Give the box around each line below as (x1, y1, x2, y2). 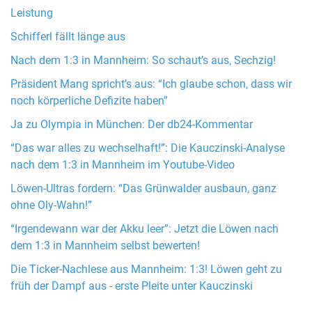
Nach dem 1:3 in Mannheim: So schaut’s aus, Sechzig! (10, 54, 276, 68)
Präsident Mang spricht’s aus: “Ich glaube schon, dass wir (10, 78, 292, 91)
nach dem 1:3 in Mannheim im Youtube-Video (10, 159, 235, 172)
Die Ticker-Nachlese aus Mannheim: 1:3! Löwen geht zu (10, 263, 282, 276)
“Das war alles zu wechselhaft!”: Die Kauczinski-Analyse (10, 142, 285, 155)
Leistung (10, 7, 53, 20)
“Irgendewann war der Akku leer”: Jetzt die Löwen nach (10, 223, 279, 236)
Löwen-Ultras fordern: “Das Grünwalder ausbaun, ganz (10, 182, 276, 196)
